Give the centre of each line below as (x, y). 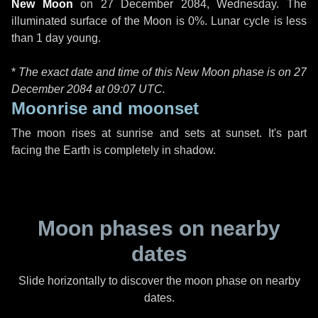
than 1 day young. (56, 38)
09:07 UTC (135, 89)
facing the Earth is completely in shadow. (114, 150)
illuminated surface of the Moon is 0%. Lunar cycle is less (159, 21)
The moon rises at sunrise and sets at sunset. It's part (159, 133)
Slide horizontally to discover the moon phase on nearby (159, 281)
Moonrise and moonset (105, 108)
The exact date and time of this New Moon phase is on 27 (163, 72)
